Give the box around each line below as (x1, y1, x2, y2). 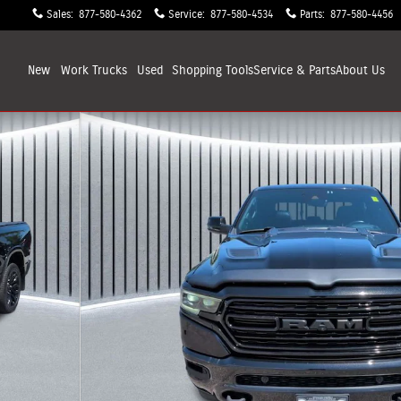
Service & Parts (253, 64, 336, 77)
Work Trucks (61, 64, 127, 77)
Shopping (172, 64, 226, 77)
